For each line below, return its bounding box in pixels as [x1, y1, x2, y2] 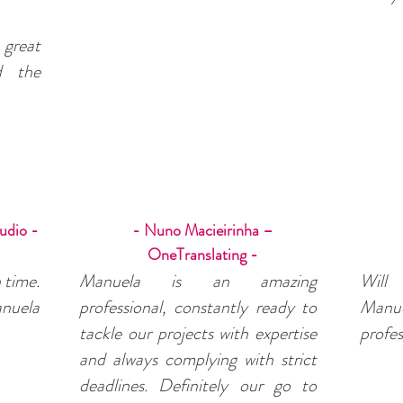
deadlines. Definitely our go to [79, 372, 317, 399]
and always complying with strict [79, 346, 317, 372]
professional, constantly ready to [79, 294, 317, 320]
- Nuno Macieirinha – [132, 219, 273, 242]
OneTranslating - [148, 243, 258, 266]
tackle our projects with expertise [79, 320, 317, 346]
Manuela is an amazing [79, 268, 317, 294]
